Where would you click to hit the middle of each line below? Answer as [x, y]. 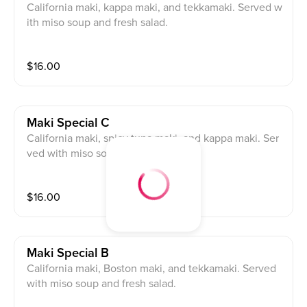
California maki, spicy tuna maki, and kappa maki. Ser [153, 138]
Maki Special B [68, 254]
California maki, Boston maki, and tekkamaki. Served [152, 269]
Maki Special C [69, 123]
